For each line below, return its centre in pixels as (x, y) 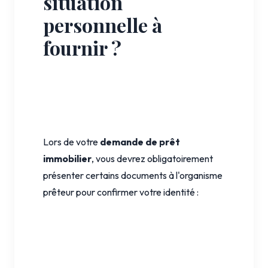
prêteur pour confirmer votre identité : (121, 192)
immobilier (67, 158)
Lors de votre (71, 141)
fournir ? (82, 47)
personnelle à (103, 25)
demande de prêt (140, 141)
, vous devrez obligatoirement (152, 158)
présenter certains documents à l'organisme (133, 175)
